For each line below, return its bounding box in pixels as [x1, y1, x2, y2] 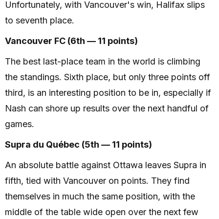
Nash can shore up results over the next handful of [5, 103, 209, 113]
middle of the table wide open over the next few [5, 206, 198, 217]
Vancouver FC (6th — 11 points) [5, 35, 138, 46]
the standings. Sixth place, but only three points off [5, 71, 210, 82]
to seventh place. [5, 15, 74, 25]
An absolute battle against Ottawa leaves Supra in [5, 159, 206, 170]
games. [5, 118, 34, 129]
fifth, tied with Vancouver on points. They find [5, 175, 190, 186]
